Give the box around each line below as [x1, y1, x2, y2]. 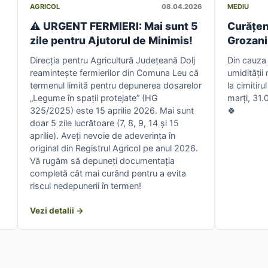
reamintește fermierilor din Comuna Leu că [29, 67, 199, 78]
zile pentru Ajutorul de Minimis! [29, 33, 193, 47]
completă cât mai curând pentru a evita [29, 167, 186, 178]
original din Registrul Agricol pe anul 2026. [29, 142, 198, 153]
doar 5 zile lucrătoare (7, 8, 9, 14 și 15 [29, 117, 179, 128]
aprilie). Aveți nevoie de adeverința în [29, 130, 175, 141]
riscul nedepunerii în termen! [29, 180, 141, 191]
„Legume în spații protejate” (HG [29, 92, 158, 103]
